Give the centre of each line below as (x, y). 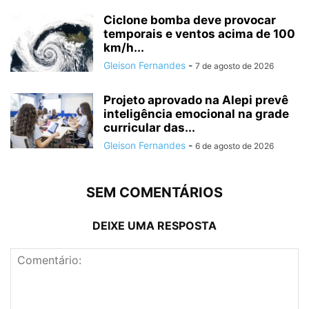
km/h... (124, 48)
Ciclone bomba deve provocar (190, 20)
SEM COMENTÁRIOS (154, 193)
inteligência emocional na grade (196, 114)
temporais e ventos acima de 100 (199, 34)
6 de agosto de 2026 (235, 146)
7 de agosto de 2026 (235, 66)
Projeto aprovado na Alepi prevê (196, 100)
